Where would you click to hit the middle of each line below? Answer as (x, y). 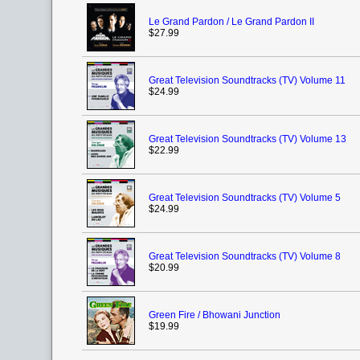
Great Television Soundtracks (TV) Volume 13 (247, 139)
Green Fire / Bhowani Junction (215, 315)
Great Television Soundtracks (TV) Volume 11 (247, 80)
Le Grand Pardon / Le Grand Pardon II (231, 22)
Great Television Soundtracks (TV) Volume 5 (245, 198)
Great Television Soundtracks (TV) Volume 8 (245, 256)
